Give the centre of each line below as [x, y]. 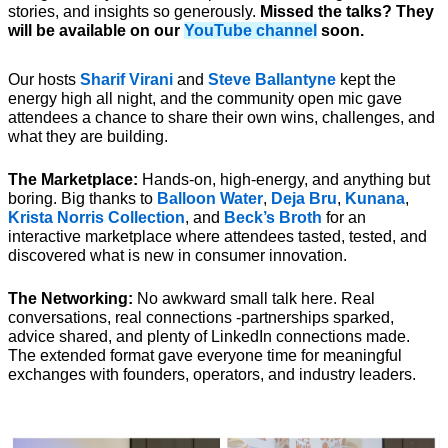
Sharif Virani [128, 79]
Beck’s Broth [273, 217]
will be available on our [96, 30]
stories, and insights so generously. [134, 11]
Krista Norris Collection [96, 217]
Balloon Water [210, 198]
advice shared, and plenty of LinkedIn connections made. [209, 336]
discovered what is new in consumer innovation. [177, 255]
